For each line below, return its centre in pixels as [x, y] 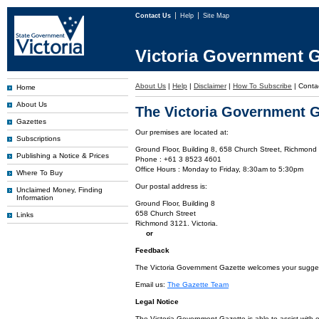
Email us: [151, 284]
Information [35, 198]
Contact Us [154, 16]
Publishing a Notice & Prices [63, 156]
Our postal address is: [171, 186]
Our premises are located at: [182, 132]
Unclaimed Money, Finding [59, 190]
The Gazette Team [198, 284]
